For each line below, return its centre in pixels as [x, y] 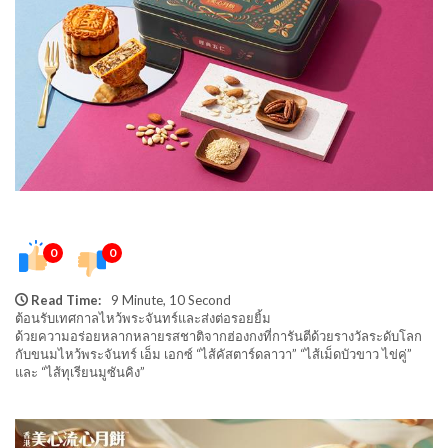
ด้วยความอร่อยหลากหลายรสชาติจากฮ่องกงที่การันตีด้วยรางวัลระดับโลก [218, 335]
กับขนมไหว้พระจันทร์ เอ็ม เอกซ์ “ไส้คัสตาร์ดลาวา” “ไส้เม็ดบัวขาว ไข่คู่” [213, 353]
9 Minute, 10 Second [171, 299]
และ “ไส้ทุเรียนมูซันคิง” [80, 371]
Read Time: [66, 299]
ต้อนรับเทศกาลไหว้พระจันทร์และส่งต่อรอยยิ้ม [143, 317]
